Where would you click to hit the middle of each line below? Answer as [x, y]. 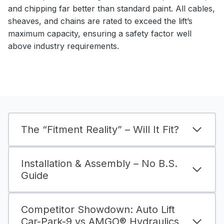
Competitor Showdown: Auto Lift [98, 209]
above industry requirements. [63, 46]
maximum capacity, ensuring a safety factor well [100, 33]
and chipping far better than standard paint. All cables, [111, 8]
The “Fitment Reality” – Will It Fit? [100, 129]
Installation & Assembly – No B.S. [99, 163]
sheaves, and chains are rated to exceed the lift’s [100, 21]
